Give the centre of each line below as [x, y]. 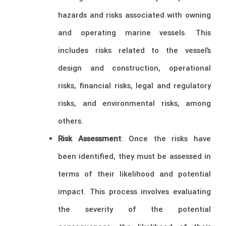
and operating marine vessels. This [134, 32]
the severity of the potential [134, 209]
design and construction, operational [134, 68]
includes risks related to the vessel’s [134, 50]
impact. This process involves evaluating [134, 191]
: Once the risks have [166, 138]
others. [71, 121]
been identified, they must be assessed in [134, 156]
